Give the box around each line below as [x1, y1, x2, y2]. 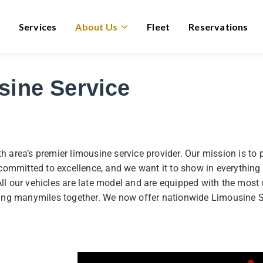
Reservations [188, 21, 248, 32]
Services [18, 21, 57, 32]
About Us [75, 21, 117, 32]
